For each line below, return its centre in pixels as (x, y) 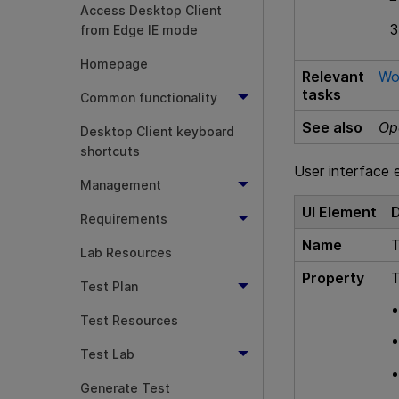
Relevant (333, 77)
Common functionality (149, 98)
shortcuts (110, 151)
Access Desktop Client (151, 10)
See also (332, 128)
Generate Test (125, 388)
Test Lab (107, 354)
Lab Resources (126, 252)
